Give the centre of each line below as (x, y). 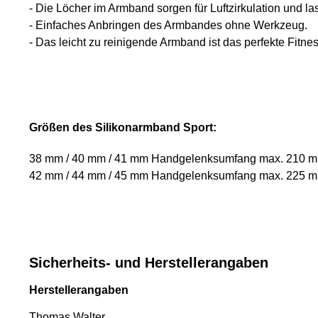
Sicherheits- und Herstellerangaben (149, 263)
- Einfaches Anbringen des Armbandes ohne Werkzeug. (168, 26)
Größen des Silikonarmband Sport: (123, 128)
